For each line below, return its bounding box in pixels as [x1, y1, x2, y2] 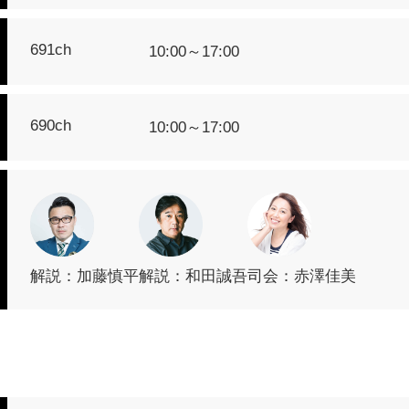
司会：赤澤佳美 [247, 267, 356, 285]
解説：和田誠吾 [139, 267, 247, 285]
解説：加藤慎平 [30, 267, 139, 285]
